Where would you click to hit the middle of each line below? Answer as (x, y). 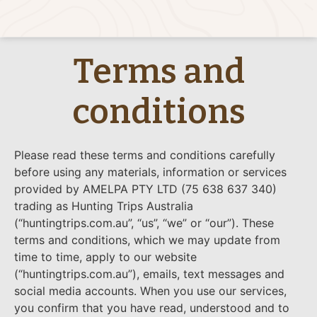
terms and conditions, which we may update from (147, 240)
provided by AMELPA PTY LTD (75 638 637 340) (145, 189)
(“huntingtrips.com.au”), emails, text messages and (149, 274)
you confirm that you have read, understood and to (152, 308)
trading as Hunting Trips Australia (104, 206)
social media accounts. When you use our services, (150, 291)
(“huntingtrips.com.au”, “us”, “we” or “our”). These (144, 223)
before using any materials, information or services (150, 172)
